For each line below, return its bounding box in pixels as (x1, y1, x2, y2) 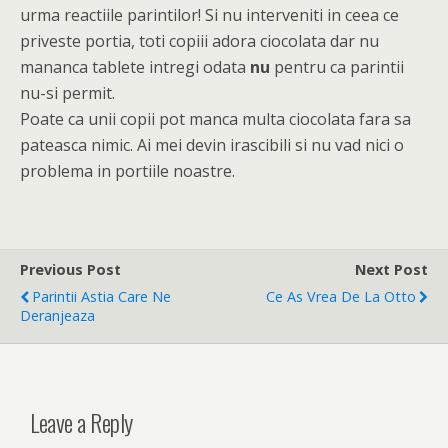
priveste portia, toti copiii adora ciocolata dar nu (20, 30, 379, 52)
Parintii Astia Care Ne (32, 287, 171, 306)
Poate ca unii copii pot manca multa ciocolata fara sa (20, 108, 411, 130)
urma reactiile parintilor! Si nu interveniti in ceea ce (20, 4, 399, 26)
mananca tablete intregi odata (20, 56, 246, 78)
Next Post (355, 260, 428, 279)
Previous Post (20, 260, 121, 279)
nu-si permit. (20, 82, 115, 104)
